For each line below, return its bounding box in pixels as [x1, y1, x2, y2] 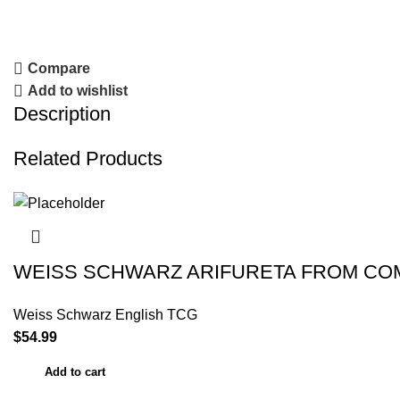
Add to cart [45, 364, 105, 379]
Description [13, 103, 111, 126]
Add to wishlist [28, 83, 129, 99]
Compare [28, 61, 91, 77]
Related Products [13, 147, 162, 171]
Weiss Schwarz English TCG [13, 306, 197, 322]
